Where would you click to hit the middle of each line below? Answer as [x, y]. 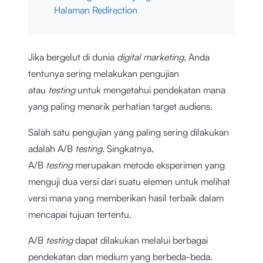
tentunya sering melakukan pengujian [104, 74]
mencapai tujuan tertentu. [81, 215]
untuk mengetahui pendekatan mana [151, 90]
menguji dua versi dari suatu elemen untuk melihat [129, 182]
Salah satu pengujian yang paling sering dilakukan [129, 132]
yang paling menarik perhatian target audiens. [122, 107]
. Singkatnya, [128, 149]
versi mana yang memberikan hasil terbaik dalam [126, 198]
